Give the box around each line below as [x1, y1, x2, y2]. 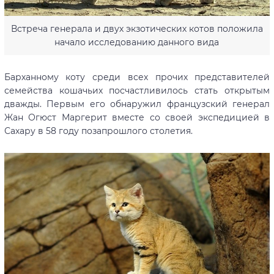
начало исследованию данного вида [54, 36, 220, 48]
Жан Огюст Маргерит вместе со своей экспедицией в [4, 111, 270, 123]
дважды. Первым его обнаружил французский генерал [4, 98, 270, 109]
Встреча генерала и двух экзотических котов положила [10, 23, 263, 34]
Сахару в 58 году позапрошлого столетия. [4, 125, 193, 136]
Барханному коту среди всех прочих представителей [4, 71, 270, 83]
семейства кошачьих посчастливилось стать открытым [4, 84, 270, 96]
